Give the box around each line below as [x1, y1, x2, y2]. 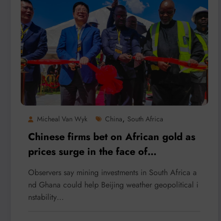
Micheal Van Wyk [37, 113, 87, 124]
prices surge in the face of [28, 144, 147, 159]
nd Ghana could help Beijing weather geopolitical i [28, 179, 198, 190]
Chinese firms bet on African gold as [28, 129, 195, 144]
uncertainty [28, 159, 79, 174]
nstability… [28, 191, 64, 203]
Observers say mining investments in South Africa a [28, 166, 197, 178]
